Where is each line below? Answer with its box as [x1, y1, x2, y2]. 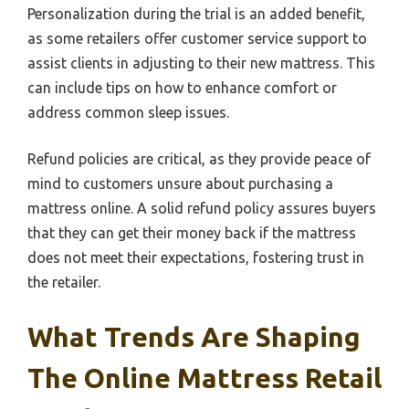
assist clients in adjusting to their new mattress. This [27, 55, 375, 72]
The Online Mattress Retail [27, 362, 382, 394]
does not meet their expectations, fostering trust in [27, 249, 364, 267]
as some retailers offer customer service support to [27, 30, 367, 47]
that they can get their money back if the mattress [27, 225, 356, 242]
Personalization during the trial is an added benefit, [27, 5, 365, 23]
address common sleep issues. [27, 104, 229, 121]
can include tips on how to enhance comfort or [27, 79, 337, 97]
